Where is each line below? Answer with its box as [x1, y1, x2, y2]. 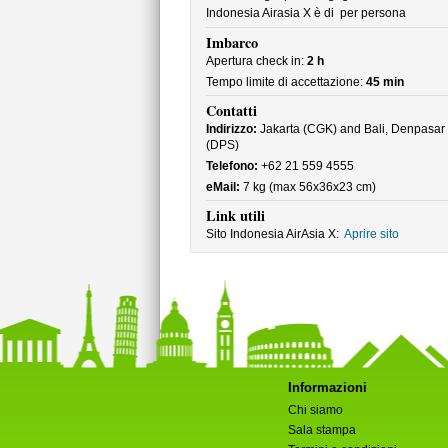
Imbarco [205, 32, 258, 53]
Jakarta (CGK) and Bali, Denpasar [256, 122, 445, 136]
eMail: [205, 180, 240, 194]
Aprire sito [343, 227, 399, 241]
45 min [365, 75, 404, 89]
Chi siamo [287, 403, 343, 417]
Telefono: [205, 159, 258, 173]
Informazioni [287, 380, 367, 395]
